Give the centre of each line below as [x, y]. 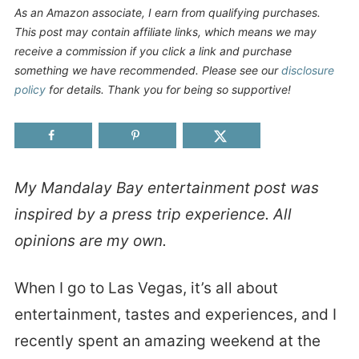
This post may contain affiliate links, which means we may [165, 31]
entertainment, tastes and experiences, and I [175, 314]
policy [30, 89]
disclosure [307, 70]
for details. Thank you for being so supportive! [169, 89]
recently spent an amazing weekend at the [167, 341]
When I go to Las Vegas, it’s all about [146, 288]
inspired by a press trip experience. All [153, 214]
